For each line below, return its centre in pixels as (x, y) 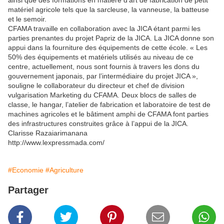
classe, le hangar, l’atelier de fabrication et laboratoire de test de (109, 105)
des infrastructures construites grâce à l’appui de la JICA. (98, 124)
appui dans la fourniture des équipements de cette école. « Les (108, 48)
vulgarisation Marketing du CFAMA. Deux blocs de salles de (102, 95)
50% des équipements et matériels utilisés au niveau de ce (101, 57)
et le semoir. (27, 19)
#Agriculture (64, 170)
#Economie (26, 170)
